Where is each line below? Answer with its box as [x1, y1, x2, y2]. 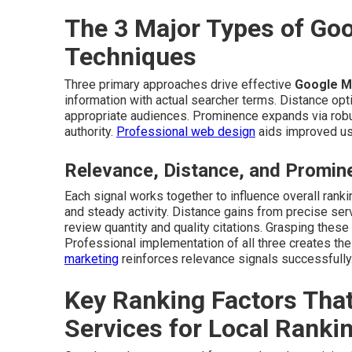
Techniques [64, 42, 196, 72]
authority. [64, 124, 116, 140]
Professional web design [116, 124, 255, 140]
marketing [64, 251, 119, 267]
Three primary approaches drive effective [64, 77, 295, 93]
